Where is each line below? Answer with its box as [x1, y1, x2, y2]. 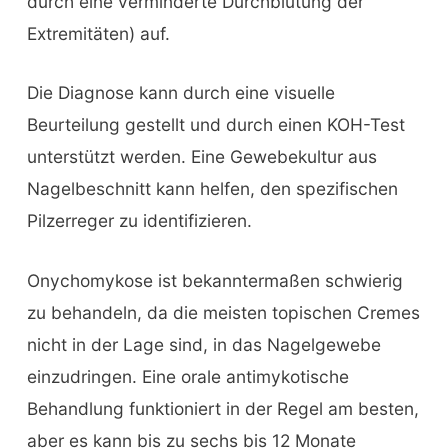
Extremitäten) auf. [26, 22, 170, 44]
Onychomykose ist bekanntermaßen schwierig [26, 270, 403, 292]
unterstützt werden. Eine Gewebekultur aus [26, 146, 377, 168]
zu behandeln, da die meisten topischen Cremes [26, 302, 420, 324]
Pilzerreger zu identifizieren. [26, 210, 252, 232]
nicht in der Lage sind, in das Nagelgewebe [26, 334, 381, 356]
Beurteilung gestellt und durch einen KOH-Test [26, 114, 405, 136]
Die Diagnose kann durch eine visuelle [26, 82, 335, 104]
